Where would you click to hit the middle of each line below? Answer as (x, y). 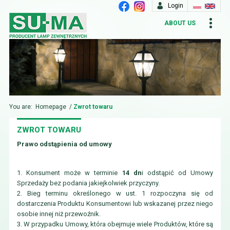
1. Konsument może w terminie (69, 173)
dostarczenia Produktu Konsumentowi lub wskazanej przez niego (115, 204)
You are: (21, 107)
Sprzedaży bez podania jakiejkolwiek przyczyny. (88, 183)
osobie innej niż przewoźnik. (59, 214)
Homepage (51, 107)
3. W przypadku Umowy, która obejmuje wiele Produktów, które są (115, 224)
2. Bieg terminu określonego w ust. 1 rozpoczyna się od (115, 193)
